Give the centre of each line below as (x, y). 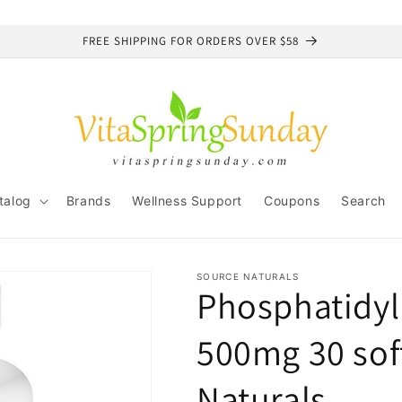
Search (363, 201)
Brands (88, 201)
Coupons (292, 201)
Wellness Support (187, 201)
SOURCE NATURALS (248, 276)
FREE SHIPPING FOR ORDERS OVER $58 (191, 41)
